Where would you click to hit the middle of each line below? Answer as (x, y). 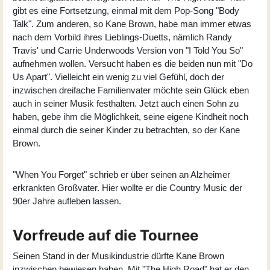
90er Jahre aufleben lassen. (67, 201)
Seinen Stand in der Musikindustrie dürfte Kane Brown (118, 256)
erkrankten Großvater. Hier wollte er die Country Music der (127, 187)
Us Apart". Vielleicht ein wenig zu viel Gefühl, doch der (118, 77)
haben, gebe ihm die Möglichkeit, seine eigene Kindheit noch (130, 116)
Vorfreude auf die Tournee (105, 235)
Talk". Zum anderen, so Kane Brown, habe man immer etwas (132, 24)
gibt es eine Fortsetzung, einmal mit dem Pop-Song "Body (126, 10)
